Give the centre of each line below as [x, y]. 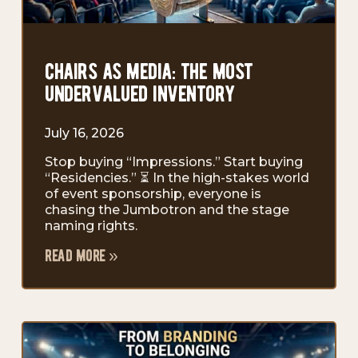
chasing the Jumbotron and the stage [167, 209]
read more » [82, 255]
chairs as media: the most [149, 72]
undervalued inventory [140, 94]
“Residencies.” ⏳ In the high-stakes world [177, 177]
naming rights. [91, 225]
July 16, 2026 [84, 133]
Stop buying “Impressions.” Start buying [174, 161]
